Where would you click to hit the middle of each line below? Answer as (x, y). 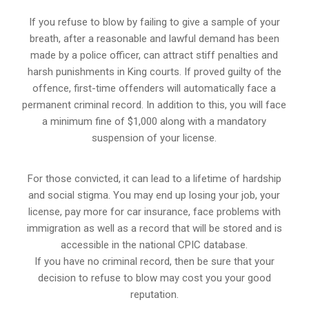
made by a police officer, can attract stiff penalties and (154, 55)
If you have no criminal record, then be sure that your (154, 261)
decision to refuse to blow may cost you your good (154, 278)
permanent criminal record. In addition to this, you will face (154, 104)
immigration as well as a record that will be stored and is (154, 228)
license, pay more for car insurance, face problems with (154, 211)
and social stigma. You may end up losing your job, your (154, 195)
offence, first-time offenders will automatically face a (154, 88)
